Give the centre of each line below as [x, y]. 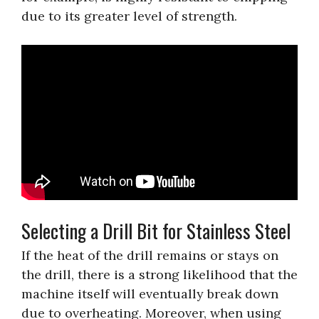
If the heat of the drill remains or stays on [150, 255]
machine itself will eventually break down [150, 293]
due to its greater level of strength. [129, 16]
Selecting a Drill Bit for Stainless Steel [156, 230]
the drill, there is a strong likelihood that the [159, 274]
